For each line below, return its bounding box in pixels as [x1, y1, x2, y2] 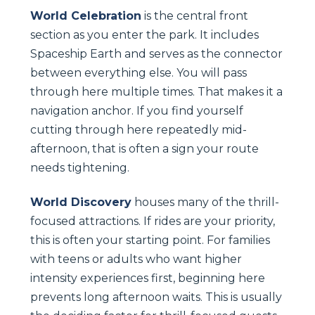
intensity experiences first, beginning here [30, 271, 265, 285]
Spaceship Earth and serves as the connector [30, 46, 283, 60]
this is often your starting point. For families [30, 233, 270, 247]
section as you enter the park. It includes [30, 27, 259, 41]
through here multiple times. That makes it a [30, 84, 283, 98]
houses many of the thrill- [131, 195, 279, 209]
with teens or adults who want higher [30, 252, 242, 266]
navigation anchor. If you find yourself [30, 103, 243, 117]
